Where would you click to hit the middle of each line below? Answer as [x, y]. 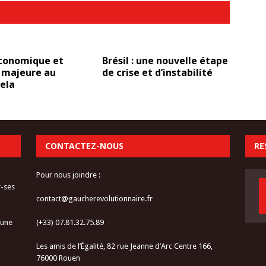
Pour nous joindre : [68, 175]
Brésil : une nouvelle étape [165, 61]
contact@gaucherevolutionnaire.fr [94, 199]
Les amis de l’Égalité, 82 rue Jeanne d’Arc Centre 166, [124, 246]
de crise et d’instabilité [158, 72]
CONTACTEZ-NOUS [84, 146]
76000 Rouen [58, 258]
